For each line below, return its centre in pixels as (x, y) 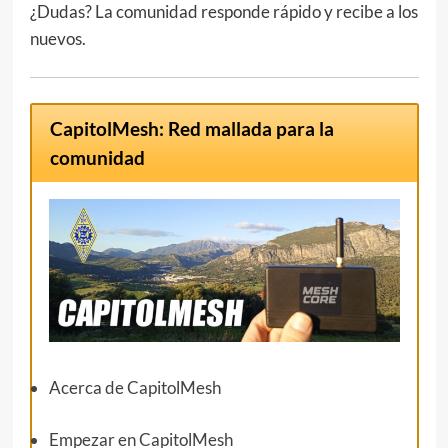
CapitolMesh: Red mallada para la (192, 128)
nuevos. (57, 38)
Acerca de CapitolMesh (134, 387)
